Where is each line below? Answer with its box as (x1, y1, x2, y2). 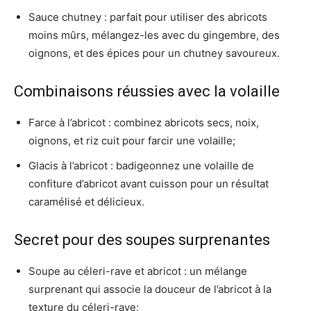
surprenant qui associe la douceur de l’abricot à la (28, 283, 271, 296)
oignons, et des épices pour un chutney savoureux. (28, 47, 280, 60)
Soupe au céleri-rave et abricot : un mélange (28, 264, 247, 278)
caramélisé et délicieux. (28, 195, 144, 208)
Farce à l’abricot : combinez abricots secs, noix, (28, 116, 259, 129)
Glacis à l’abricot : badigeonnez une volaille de (28, 159, 254, 172)
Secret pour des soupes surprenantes (14, 231, 270, 249)
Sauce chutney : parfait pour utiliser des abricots (28, 10, 267, 24)
